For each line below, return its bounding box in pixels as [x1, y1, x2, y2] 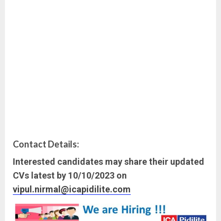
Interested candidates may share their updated [13, 156, 204, 167]
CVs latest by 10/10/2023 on [13, 170, 127, 181]
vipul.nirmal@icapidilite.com [13, 184, 131, 194]
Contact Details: [13, 138, 79, 149]
